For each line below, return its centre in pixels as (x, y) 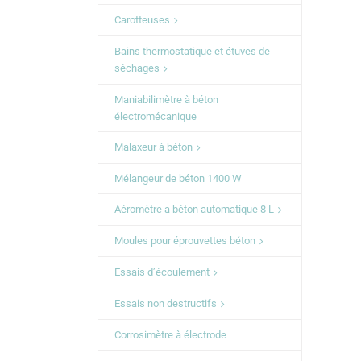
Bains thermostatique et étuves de (192, 51)
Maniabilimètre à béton (166, 99)
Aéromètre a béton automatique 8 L (194, 209)
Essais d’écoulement (162, 272)
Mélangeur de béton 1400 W (178, 178)
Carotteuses (142, 19)
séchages (137, 68)
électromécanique (156, 116)
